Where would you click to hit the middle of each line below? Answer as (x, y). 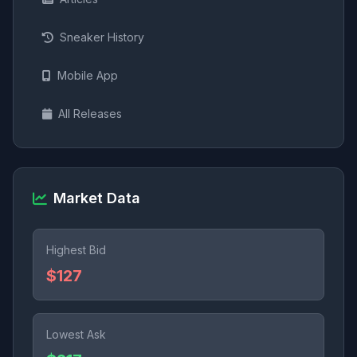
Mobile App (88, 75)
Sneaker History (102, 37)
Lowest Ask (76, 334)
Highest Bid (76, 249)
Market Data (97, 198)
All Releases (90, 113)
